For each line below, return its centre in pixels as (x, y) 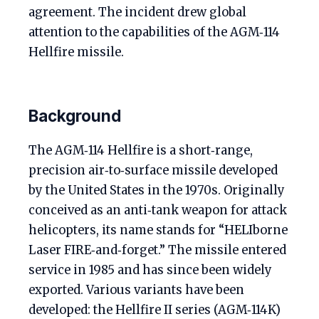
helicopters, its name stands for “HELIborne (158, 230)
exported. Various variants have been (136, 290)
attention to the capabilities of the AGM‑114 (154, 32)
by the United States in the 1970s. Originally (157, 190)
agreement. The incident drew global (137, 12)
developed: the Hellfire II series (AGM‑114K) (155, 310)
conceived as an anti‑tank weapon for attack (158, 210)
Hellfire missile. (76, 52)
